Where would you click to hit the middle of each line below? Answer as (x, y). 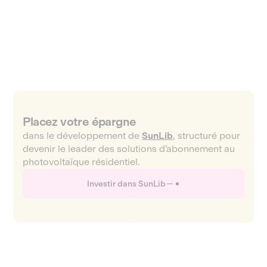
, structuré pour (207, 136)
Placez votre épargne (80, 122)
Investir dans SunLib (126, 184)
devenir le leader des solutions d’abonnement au (129, 149)
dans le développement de (83, 136)
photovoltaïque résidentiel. (82, 162)
